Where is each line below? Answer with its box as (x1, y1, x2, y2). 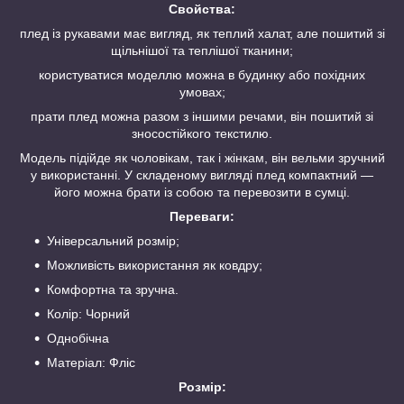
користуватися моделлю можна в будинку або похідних (39, 68, 365, 83)
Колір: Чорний (47, 307, 130, 322)
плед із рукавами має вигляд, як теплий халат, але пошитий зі (19, 26, 385, 41)
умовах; (179, 85, 225, 100)
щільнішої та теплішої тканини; (111, 43, 293, 59)
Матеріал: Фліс (47, 355, 135, 371)
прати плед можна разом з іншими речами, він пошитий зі (31, 109, 373, 124)
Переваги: (170, 209, 234, 225)
